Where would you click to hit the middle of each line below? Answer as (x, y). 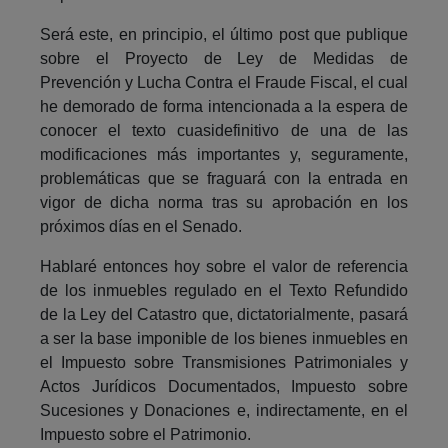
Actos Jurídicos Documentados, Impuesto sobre (224, 386)
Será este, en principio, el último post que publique (224, 34)
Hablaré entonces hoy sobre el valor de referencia (224, 266)
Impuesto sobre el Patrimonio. (145, 434)
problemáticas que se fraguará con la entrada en (224, 178)
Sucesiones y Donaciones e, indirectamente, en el (224, 410)
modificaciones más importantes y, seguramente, (224, 154)
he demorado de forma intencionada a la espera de (224, 106)
